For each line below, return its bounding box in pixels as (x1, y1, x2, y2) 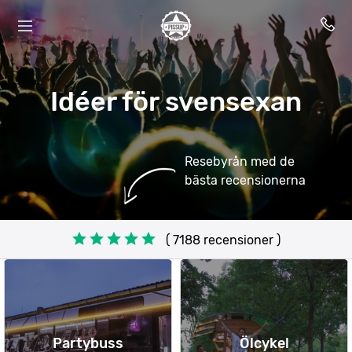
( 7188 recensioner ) (166, 232, 280, 247)
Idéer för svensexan (50, 86, 302, 118)
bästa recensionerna (184, 173, 306, 188)
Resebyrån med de (184, 154, 295, 169)
